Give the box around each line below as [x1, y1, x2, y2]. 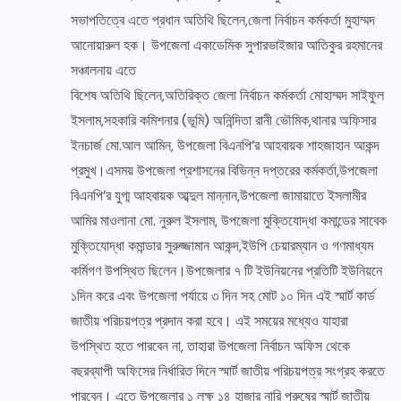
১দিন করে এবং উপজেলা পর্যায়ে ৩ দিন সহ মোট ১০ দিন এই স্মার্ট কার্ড [71, 286, 375, 306]
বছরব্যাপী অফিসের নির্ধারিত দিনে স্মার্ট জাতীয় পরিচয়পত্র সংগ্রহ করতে [71, 362, 385, 381]
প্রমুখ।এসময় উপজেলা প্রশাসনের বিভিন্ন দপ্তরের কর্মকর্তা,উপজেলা [71, 161, 378, 181]
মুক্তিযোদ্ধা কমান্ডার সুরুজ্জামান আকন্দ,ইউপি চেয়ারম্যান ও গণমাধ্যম [71, 236, 373, 256]
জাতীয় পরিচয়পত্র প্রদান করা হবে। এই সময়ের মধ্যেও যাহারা [71, 311, 348, 331]
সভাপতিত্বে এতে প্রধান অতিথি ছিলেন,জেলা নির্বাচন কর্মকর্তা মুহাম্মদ [71, 11, 375, 30]
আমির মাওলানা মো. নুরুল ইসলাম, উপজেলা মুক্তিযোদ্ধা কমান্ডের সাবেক [71, 211, 387, 231]
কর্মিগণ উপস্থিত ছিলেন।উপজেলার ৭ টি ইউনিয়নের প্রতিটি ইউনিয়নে [71, 261, 382, 281]
